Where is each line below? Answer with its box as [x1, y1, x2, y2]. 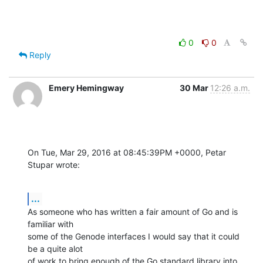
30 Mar [180, 82, 210, 93]
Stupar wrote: [28, 159, 80, 170]
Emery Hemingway [49, 82, 124, 93]
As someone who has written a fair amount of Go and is [28, 206, 238, 217]
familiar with [28, 218, 73, 229]
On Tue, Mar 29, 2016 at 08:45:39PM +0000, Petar [28, 147, 226, 157]
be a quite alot [28, 243, 83, 254]
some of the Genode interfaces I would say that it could [28, 231, 240, 241]
